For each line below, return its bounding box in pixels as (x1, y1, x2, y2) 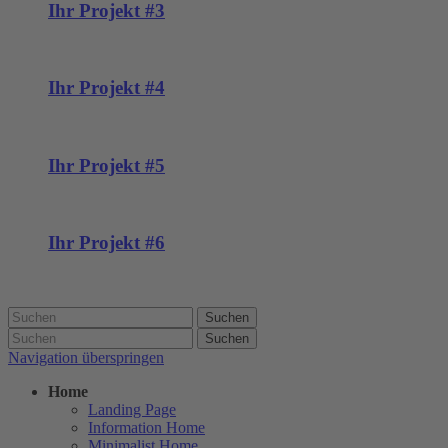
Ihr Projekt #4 (48, 77, 165, 99)
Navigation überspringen (8, 348, 164, 366)
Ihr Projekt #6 (48, 232, 165, 254)
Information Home (88, 418, 205, 436)
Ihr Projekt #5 (48, 154, 165, 176)
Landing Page (88, 400, 176, 418)
